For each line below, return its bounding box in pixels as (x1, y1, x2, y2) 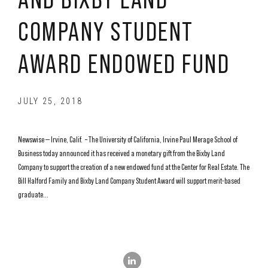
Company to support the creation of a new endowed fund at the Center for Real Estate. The (18, 162, 249, 172)
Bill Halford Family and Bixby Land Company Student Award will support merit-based (18, 175, 240, 185)
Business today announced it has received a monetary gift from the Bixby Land (18, 148, 225, 158)
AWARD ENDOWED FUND (18, 48, 230, 78)
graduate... (18, 189, 48, 199)
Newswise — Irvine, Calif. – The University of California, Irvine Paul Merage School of (18, 134, 237, 144)
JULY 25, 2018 (18, 96, 83, 106)
